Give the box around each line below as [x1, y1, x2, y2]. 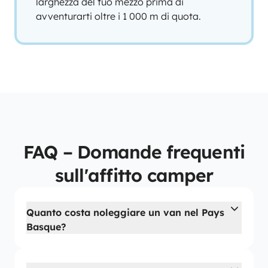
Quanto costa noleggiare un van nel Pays [26, 206, 224, 218]
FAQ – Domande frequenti [23, 141, 245, 163]
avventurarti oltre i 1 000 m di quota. [36, 10, 201, 22]
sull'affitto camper [54, 164, 214, 187]
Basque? [26, 221, 66, 233]
